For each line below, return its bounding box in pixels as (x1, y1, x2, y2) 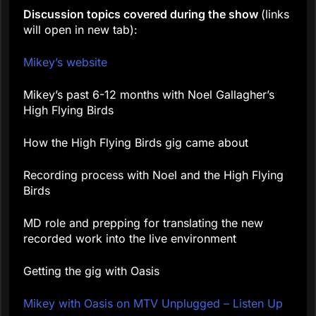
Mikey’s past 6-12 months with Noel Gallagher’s (23, 87, 274, 102)
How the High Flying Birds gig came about (23, 135, 248, 150)
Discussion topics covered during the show (23, 7, 261, 22)
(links (261, 7, 289, 22)
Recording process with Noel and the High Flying (23, 168, 284, 183)
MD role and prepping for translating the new (23, 216, 263, 231)
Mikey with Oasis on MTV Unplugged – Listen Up (23, 296, 283, 311)
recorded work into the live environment (23, 231, 236, 246)
